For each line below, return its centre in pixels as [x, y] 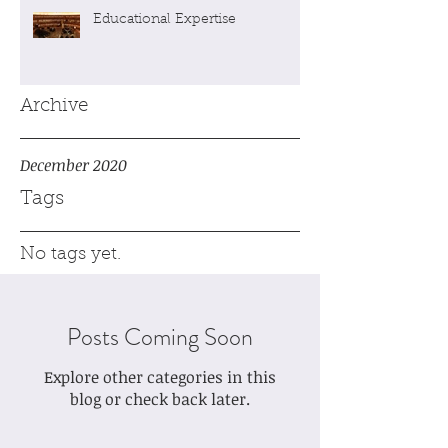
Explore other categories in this [160, 377]
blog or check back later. [160, 399]
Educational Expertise [164, 20]
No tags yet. [70, 255]
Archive [54, 106]
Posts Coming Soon [160, 337]
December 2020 [73, 165]
